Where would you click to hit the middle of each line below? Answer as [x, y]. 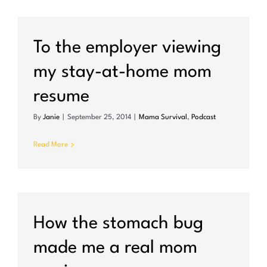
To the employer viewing [127, 48]
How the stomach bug [118, 224]
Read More [51, 145]
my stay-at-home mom [122, 73]
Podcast [204, 118]
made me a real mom [115, 249]
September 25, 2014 [99, 118]
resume [61, 97]
